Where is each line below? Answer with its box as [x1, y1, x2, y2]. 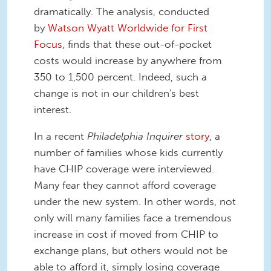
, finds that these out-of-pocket [62, 38, 212, 51]
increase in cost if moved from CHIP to [34, 228, 218, 241]
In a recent [34, 130, 87, 143]
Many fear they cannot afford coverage [34, 179, 216, 192]
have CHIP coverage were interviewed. [34, 163, 214, 175]
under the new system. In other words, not [34, 195, 236, 208]
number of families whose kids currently [34, 146, 223, 159]
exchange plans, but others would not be [34, 244, 227, 257]
